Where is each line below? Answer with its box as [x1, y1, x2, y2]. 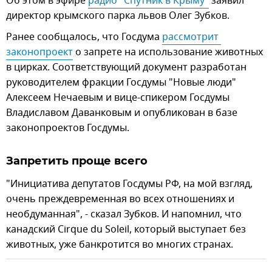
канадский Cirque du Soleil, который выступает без [6, 222, 246, 237]
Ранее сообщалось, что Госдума [6, 29, 162, 44]
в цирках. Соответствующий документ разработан [6, 59, 246, 75]
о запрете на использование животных [73, 44, 263, 59]
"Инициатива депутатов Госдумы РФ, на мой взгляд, [6, 176, 253, 191]
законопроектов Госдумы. [6, 120, 129, 135]
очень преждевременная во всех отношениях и [6, 191, 234, 206]
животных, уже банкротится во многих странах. [6, 237, 233, 252]
